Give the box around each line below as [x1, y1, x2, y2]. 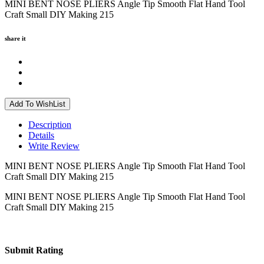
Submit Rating [5, 245, 63, 255]
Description [28, 119, 71, 130]
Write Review [28, 140, 80, 151]
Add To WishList [25, 99, 65, 108]
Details [28, 130, 54, 140]
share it [5, 34, 26, 42]
